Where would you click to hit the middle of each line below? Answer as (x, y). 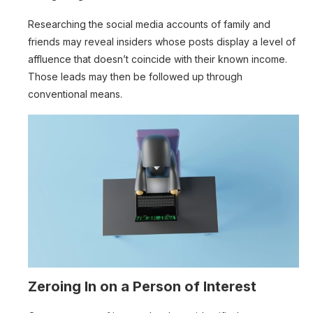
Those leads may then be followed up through (135, 77)
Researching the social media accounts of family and (149, 24)
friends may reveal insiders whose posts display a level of (162, 42)
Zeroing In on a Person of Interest (142, 286)
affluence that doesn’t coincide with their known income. (158, 59)
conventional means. (77, 94)
